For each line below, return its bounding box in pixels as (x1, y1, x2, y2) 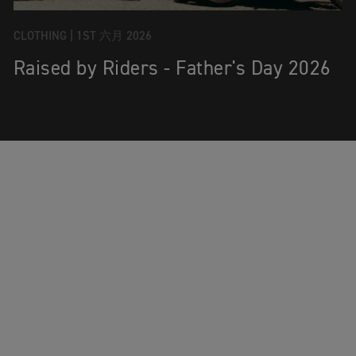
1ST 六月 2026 (75, 30, 152, 43)
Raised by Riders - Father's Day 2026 (13, 60, 331, 80)
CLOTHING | (13, 30, 73, 43)
